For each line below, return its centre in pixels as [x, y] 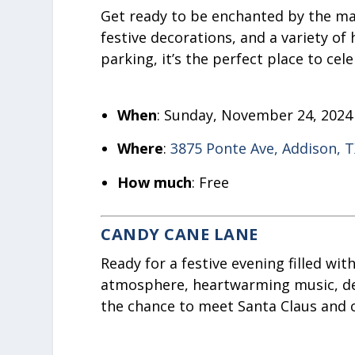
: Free [210, 182]
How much [154, 182]
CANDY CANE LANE [179, 234]
